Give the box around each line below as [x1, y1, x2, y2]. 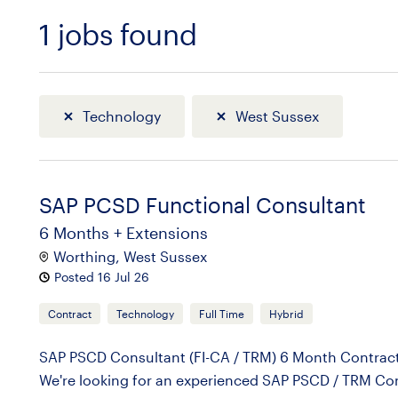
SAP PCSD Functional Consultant [38, 192, 366, 218]
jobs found [50, 17, 197, 51]
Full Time [198, 307, 244, 320]
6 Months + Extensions [38, 223, 208, 243]
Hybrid [268, 307, 304, 320]
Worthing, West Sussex [52, 248, 207, 265]
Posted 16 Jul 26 [53, 269, 149, 284]
